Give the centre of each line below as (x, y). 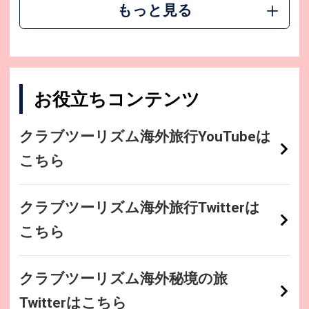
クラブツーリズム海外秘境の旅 (123, 279)
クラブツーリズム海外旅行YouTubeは (145, 137)
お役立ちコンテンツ (117, 99)
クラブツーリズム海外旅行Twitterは (139, 208)
